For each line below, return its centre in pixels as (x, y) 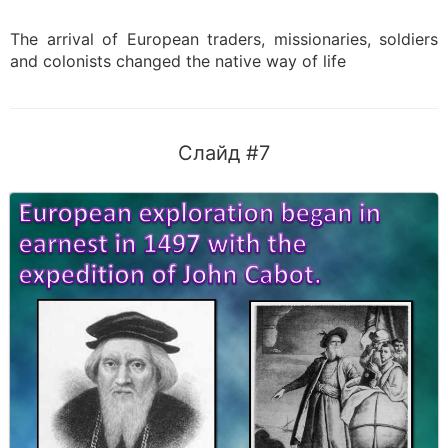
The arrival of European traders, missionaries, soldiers (224, 39)
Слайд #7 (224, 153)
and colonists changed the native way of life (178, 61)
